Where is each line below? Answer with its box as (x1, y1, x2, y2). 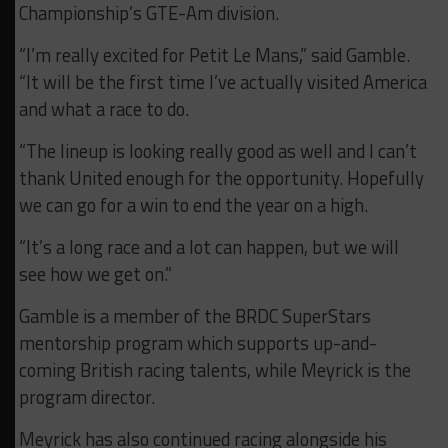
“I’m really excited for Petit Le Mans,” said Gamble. (18, 41, 410, 70)
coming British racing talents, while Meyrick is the (18, 356, 411, 385)
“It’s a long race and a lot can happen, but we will (18, 233, 399, 262)
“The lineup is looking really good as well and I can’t (18, 137, 417, 166)
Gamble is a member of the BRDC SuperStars (18, 302, 371, 331)
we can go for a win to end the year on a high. (18, 191, 368, 220)
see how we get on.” (18, 260, 172, 289)
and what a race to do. (18, 95, 189, 124)
